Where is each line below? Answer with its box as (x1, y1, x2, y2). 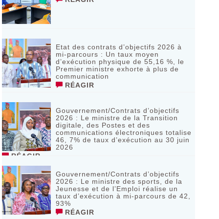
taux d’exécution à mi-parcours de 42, (55, 192, 191, 200)
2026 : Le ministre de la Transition (55, 114, 178, 122)
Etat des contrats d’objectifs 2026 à (55, 43, 182, 51)
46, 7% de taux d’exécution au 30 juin (55, 136, 190, 144)
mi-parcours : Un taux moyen (55, 50, 159, 58)
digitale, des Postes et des (55, 121, 150, 129)
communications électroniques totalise (55, 129, 192, 136)
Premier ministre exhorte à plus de (55, 65, 179, 73)
